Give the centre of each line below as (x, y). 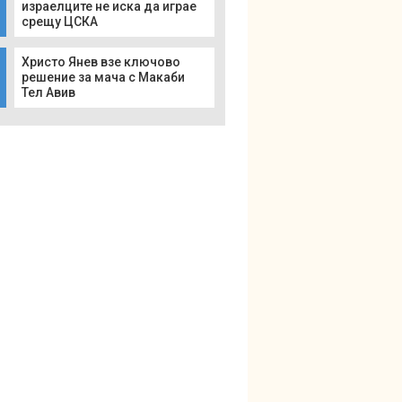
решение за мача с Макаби (103, 77)
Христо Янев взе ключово (101, 62)
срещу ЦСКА (60, 22)
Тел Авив (48, 92)
